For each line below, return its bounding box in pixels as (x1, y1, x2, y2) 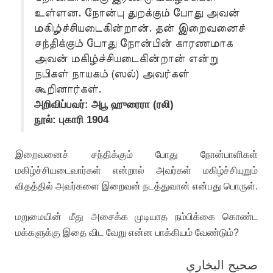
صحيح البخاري (186, 258, 258, 272)
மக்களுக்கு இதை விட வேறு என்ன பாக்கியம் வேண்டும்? (15, 227, 239, 238)
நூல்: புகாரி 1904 (34, 113, 108, 126)
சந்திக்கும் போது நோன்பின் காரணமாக (34, 38, 233, 49)
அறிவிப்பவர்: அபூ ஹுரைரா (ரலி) (34, 98, 174, 110)
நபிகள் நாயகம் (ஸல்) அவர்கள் (34, 68, 189, 79)
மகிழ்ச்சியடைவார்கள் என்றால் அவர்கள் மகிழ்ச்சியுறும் (15, 165, 258, 175)
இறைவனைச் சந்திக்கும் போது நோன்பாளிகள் (15, 149, 258, 160)
